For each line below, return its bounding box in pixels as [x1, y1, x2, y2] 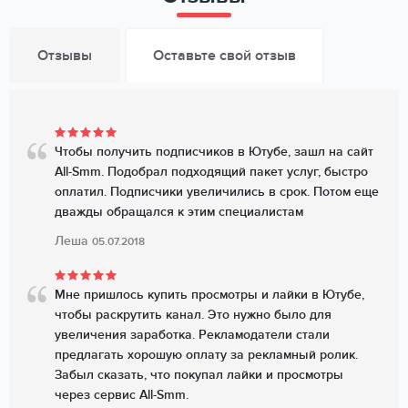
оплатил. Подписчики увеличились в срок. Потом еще [55, 184, 379, 199]
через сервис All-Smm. [55, 387, 189, 403]
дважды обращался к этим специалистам [55, 204, 303, 219]
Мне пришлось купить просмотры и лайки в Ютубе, [55, 287, 364, 302]
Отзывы [37, 46, 92, 65]
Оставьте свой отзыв [153, 46, 296, 65]
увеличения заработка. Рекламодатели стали [55, 327, 330, 342]
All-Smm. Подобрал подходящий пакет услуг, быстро [55, 164, 368, 179]
